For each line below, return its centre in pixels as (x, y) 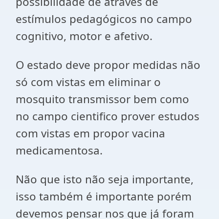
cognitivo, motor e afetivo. (84, 36)
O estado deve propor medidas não (108, 65)
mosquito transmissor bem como (102, 99)
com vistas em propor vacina (90, 133)
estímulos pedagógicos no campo (104, 19)
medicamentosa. (59, 150)
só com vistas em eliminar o (88, 82)
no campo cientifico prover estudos (108, 116)
